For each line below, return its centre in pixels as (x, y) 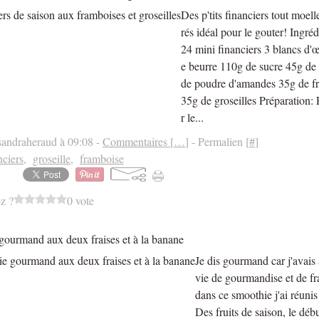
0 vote (80, 200)
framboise (102, 158)
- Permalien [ (219, 141)
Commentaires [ (138, 141)
